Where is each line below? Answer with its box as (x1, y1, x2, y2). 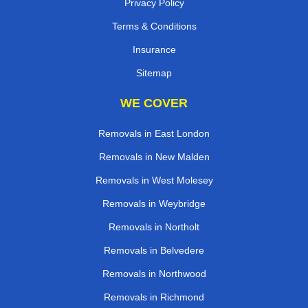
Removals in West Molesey (95, 175, 213, 186)
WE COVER (120, 96, 188, 111)
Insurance (132, 44, 176, 56)
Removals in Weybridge (102, 198, 206, 210)
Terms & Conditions (111, 21, 197, 32)
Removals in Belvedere (104, 245, 204, 256)
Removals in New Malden (98, 151, 210, 163)
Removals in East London (98, 128, 210, 140)
